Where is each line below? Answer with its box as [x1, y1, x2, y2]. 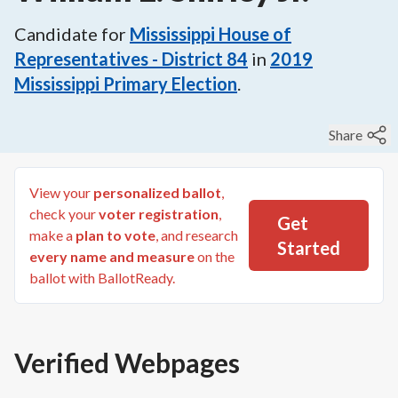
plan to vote [76, 226, 155, 243]
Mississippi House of [130, 22, 291, 44]
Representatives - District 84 [14, 47, 248, 69]
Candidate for [14, 22, 126, 44]
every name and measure [29, 247, 195, 265]
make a [29, 226, 73, 243]
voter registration [99, 204, 219, 222]
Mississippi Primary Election [14, 72, 237, 94]
